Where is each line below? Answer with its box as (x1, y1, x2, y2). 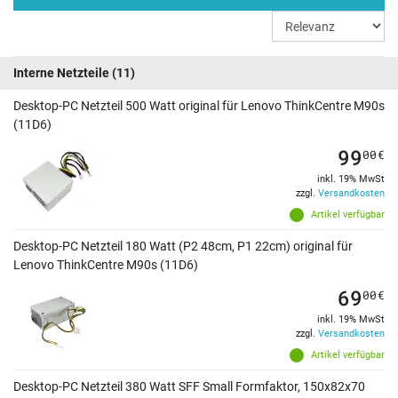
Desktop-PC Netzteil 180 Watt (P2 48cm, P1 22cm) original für (13, 239, 353, 254)
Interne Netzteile (13, 66, 109, 81)
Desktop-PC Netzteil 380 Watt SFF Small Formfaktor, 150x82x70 (13, 379, 365, 394)
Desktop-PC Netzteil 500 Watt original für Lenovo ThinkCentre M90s (13, 99, 385, 114)
